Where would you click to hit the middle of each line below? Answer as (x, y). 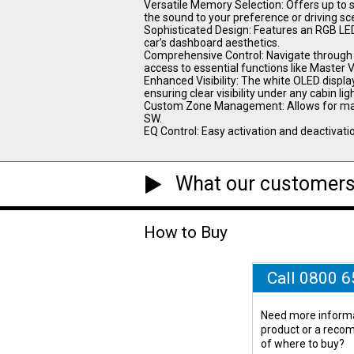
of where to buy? (303, 343)
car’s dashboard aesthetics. (212, 42)
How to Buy (186, 233)
